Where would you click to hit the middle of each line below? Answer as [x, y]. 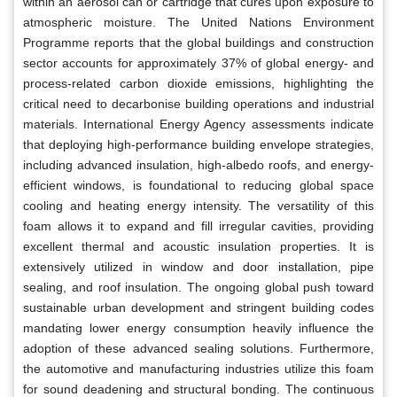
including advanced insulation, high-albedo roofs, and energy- [198, 164]
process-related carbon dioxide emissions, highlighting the [198, 83]
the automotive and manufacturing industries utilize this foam [198, 368]
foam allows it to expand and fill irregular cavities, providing [198, 226]
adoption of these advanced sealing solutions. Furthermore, [198, 348]
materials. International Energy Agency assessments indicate [198, 124]
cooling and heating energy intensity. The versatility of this [198, 205]
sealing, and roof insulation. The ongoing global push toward [198, 287]
